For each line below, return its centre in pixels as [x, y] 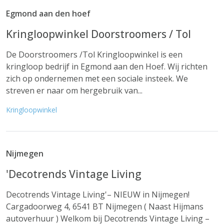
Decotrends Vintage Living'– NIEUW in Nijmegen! [98, 194]
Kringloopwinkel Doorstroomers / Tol [98, 34]
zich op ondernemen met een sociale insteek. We [97, 78]
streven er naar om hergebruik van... [74, 90]
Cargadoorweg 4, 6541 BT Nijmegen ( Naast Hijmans [105, 206]
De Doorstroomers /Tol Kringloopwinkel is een [94, 54]
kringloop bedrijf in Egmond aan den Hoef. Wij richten [107, 66]
